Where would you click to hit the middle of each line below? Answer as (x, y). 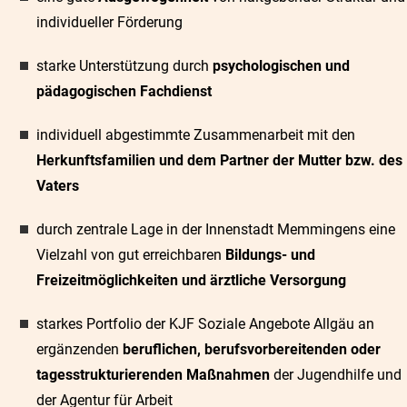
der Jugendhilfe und (336, 375)
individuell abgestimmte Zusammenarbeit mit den (196, 135)
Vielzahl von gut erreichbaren (131, 255)
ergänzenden (79, 349)
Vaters (58, 186)
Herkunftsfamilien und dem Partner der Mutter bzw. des (219, 160)
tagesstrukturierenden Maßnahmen (153, 375)
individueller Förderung (111, 22)
